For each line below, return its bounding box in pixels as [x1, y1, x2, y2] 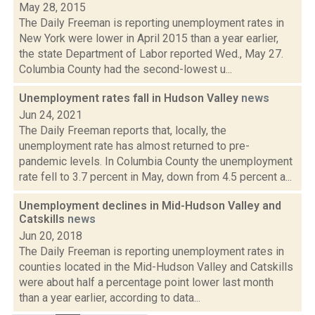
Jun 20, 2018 [19, 229, 82, 243]
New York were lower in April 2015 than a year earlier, [19, 32, 278, 45]
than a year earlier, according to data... [19, 291, 200, 304]
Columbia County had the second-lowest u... [19, 63, 232, 76]
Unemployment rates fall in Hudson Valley [19, 91, 241, 105]
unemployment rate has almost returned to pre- [19, 139, 250, 153]
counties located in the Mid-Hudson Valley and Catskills [19, 260, 293, 274]
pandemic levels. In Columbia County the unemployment [19, 155, 292, 168]
